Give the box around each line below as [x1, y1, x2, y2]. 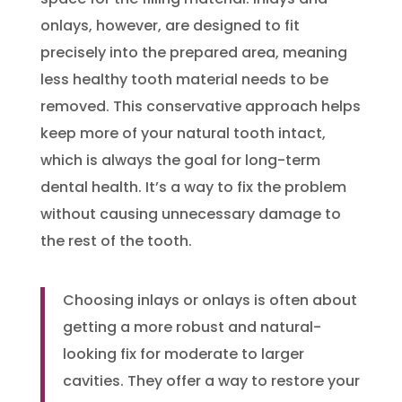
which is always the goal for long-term [39, 150, 320, 171]
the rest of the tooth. [39, 231, 192, 252]
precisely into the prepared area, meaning [39, 42, 347, 64]
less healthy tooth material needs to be [39, 69, 328, 91]
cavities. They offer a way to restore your [62, 371, 360, 392]
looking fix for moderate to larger [62, 344, 304, 365]
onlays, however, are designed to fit [39, 15, 300, 37]
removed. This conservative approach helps [39, 96, 361, 118]
